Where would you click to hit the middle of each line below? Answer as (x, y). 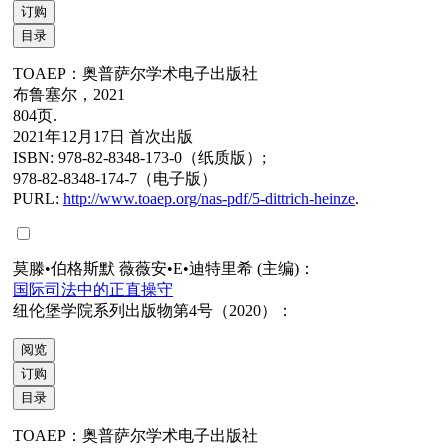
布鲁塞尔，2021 (69, 94)
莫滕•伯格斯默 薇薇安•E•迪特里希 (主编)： (164, 268)
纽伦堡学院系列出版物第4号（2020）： (153, 310)
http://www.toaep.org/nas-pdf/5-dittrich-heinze (209, 198)
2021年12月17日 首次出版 (103, 136)
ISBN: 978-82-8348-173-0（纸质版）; (139, 157)
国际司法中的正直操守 (93, 289)
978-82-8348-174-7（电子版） (115, 178)
